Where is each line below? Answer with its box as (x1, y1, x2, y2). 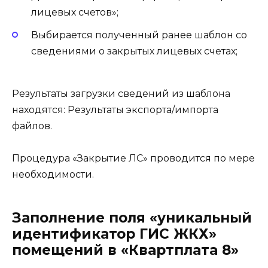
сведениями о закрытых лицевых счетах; (31, 45, 237, 57)
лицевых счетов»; (31, 7, 118, 19)
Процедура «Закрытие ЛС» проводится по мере (12, 152, 255, 164)
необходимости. (12, 168, 96, 180)
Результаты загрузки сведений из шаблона (12, 87, 230, 99)
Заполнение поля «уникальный (12, 209, 252, 226)
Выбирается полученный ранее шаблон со (31, 29, 247, 41)
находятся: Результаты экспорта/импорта (12, 103, 218, 115)
